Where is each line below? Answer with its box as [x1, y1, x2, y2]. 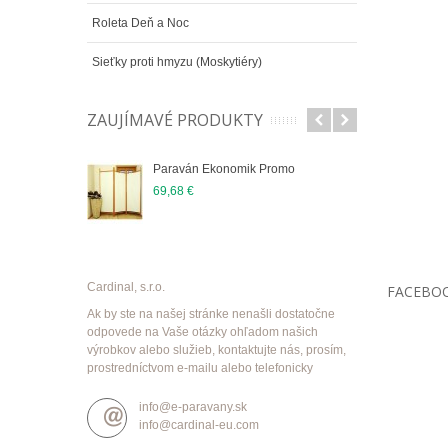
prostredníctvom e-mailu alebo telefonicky [87, 360, 313, 375]
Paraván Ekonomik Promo [153, 161, 295, 176]
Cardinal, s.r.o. [87, 279, 165, 294]
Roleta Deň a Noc [92, 15, 189, 30]
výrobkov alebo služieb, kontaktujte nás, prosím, [87, 342, 346, 357]
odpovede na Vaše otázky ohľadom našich [87, 324, 318, 339]
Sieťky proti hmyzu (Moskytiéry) [92, 54, 262, 69]
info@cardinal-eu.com [139, 417, 259, 432]
